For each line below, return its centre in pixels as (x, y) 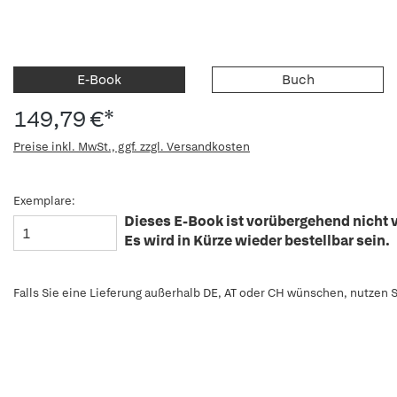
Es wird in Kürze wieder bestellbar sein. (257, 241)
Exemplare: (44, 201)
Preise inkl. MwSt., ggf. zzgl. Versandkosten (132, 147)
